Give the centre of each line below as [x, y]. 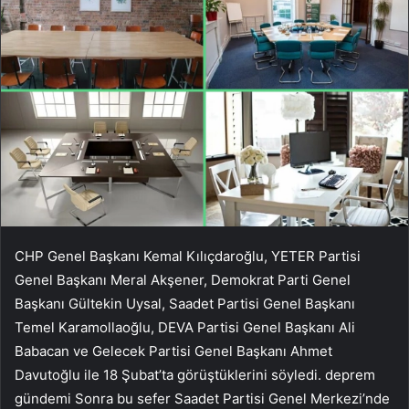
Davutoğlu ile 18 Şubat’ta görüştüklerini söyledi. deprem [195, 374]
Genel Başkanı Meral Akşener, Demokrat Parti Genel [183, 279]
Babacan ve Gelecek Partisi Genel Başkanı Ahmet [173, 351]
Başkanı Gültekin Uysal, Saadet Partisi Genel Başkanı [185, 303]
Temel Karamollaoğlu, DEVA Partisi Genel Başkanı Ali [185, 327]
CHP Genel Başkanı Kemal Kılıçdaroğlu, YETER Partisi [188, 256]
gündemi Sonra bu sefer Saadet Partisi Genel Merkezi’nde [202, 398]
